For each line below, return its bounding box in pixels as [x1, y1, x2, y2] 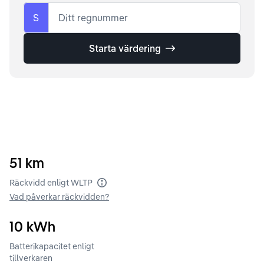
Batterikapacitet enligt [9, 240, 94, 252]
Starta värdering [89, 42, 161, 54]
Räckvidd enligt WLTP [9, 177, 93, 188]
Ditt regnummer [58, 11, 128, 24]
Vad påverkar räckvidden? [9, 191, 109, 202]
